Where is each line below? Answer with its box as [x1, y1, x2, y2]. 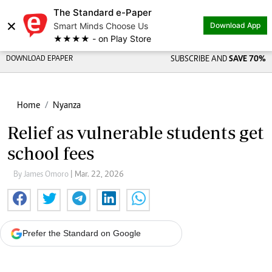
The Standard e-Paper [53, 7, 152, 18]
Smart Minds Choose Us [53, 21, 148, 31]
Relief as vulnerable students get [7, 123, 264, 143]
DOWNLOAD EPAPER [6, 55, 73, 63]
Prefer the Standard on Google [22, 228, 141, 238]
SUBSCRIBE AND [170, 55, 229, 64]
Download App [210, 21, 260, 30]
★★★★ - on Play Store [53, 33, 151, 44]
